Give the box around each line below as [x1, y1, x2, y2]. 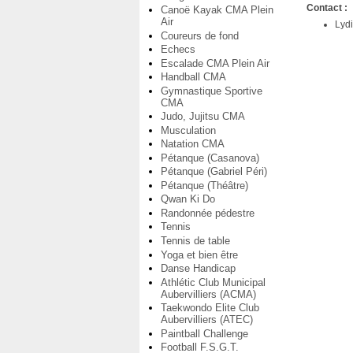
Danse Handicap [161, 262, 236, 275]
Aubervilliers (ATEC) [161, 314, 253, 326]
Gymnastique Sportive [161, 84, 262, 97]
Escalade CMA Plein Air [161, 57, 269, 69]
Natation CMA [161, 138, 225, 150]
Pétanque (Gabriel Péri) [161, 165, 267, 178]
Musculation [161, 124, 216, 136]
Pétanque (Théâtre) [161, 179, 248, 191]
